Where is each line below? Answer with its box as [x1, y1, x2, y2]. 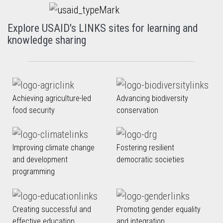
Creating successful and [12, 205, 91, 215]
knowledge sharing [7, 34, 86, 46]
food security [12, 105, 55, 115]
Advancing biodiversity [116, 93, 188, 103]
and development [12, 155, 68, 165]
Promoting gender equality [116, 205, 201, 215]
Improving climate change [12, 143, 95, 153]
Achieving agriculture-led [12, 93, 91, 103]
